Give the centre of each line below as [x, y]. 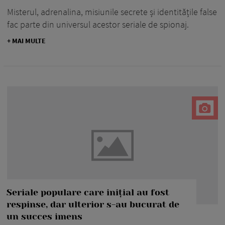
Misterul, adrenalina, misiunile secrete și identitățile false [112, 12]
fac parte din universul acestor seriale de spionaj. [98, 24]
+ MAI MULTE [26, 40]
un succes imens [44, 217]
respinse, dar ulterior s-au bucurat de [93, 205]
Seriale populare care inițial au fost [88, 193]
